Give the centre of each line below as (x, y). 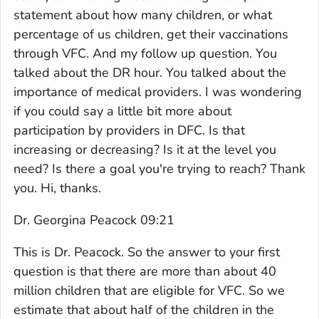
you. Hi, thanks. (57, 188)
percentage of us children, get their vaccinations (151, 34)
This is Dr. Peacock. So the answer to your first (147, 252)
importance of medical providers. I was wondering (158, 91)
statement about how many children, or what (143, 15)
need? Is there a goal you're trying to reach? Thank (159, 168)
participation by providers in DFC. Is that (129, 130)
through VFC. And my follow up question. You (145, 53)
